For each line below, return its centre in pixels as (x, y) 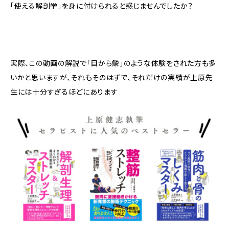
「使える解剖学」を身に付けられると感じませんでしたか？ (102, 6)
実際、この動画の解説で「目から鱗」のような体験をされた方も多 (113, 63)
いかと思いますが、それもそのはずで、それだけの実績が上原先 (112, 77)
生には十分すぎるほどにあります (64, 91)
